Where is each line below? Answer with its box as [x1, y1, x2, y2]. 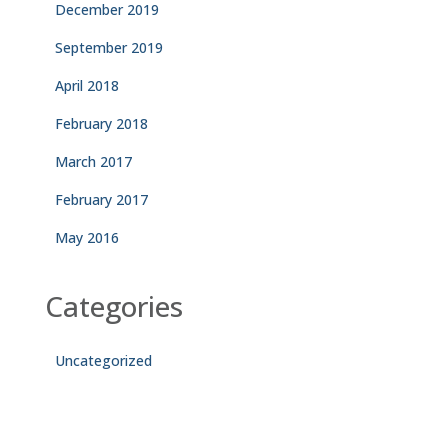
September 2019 [55, 38, 163, 57]
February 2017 [55, 190, 148, 209]
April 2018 [55, 76, 119, 95]
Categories [45, 287, 183, 325]
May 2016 [55, 228, 119, 247]
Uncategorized [55, 351, 152, 370]
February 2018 [55, 114, 148, 133]
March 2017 [55, 152, 132, 171]
